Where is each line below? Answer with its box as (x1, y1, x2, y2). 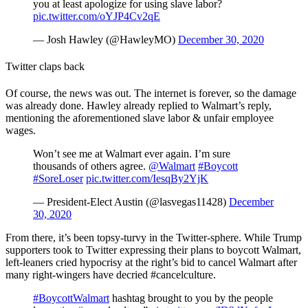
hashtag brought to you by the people (109, 292, 273, 305)
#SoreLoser (33, 173, 83, 185)
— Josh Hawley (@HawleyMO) (33, 33, 178, 45)
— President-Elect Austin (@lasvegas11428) (33, 196, 229, 208)
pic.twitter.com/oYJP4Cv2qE (33, 10, 160, 22)
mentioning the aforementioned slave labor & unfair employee (5, 112, 274, 124)
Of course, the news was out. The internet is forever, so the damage (5, 87, 296, 100)
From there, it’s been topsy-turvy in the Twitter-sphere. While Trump (5, 232, 302, 244)
